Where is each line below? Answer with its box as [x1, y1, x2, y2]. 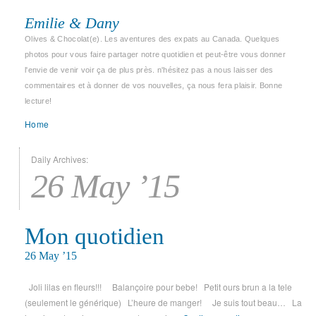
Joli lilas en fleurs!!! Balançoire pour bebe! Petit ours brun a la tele [25, 281, 292, 293]
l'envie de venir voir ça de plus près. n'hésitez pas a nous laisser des [25, 66, 274, 74]
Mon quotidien [25, 224, 164, 249]
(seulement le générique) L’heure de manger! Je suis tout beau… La [25, 296, 302, 308]
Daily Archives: [31, 153, 88, 165]
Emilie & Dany [25, 14, 119, 32]
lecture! [25, 97, 52, 105]
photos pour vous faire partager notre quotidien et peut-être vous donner [25, 50, 286, 59]
